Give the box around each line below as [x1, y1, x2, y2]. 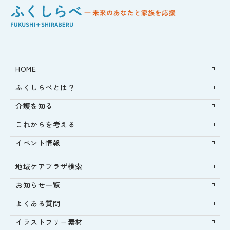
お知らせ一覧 [15, 179, 61, 190]
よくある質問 [15, 198, 61, 208]
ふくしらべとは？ [15, 82, 75, 92]
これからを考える [15, 119, 75, 129]
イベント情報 [15, 137, 61, 148]
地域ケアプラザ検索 [15, 161, 83, 171]
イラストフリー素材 [15, 216, 83, 227]
